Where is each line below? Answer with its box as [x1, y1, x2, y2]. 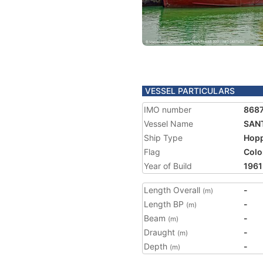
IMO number [144, 104, 191, 114]
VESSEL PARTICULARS [145, 86, 235, 96]
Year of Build [144, 161, 192, 171]
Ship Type [144, 133, 183, 143]
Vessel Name [144, 119, 193, 129]
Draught [144, 227, 177, 237]
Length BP [144, 199, 186, 209]
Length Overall [144, 185, 203, 195]
